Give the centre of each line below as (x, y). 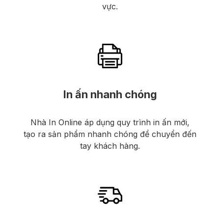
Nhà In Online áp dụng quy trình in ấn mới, (110, 122)
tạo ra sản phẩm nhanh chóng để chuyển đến (110, 134)
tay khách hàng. (110, 146)
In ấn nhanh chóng (110, 94)
